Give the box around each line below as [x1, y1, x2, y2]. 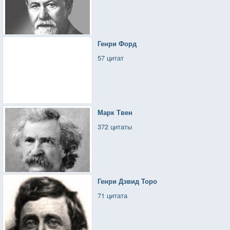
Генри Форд [98, 39, 137, 49]
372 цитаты [98, 122, 132, 132]
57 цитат [98, 53, 124, 63]
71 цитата [98, 190, 128, 201]
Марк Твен [98, 107, 133, 118]
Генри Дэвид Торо [98, 176, 158, 186]
